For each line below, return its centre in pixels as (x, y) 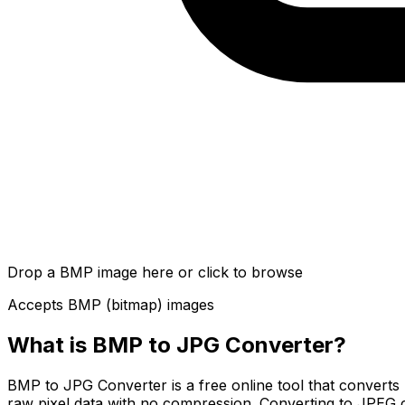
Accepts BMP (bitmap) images (111, 304)
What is (50, 344)
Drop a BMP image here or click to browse (155, 272)
